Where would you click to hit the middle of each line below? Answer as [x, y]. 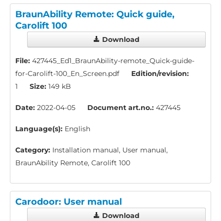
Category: [33, 150]
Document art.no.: [121, 108]
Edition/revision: [160, 74]
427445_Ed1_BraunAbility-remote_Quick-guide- [112, 61]
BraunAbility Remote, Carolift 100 [73, 163]
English [76, 129]
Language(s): [39, 129]
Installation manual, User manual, [109, 150]
